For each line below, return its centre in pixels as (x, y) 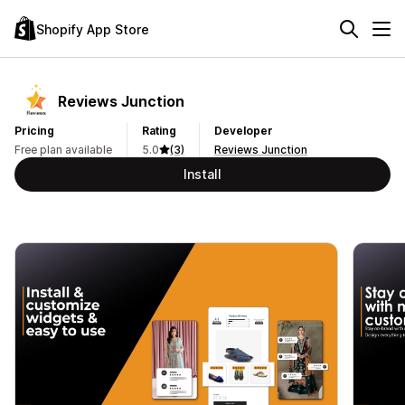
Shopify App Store (93, 29)
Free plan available (63, 150)
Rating (159, 131)
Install (202, 174)
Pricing (34, 131)
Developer (244, 131)
